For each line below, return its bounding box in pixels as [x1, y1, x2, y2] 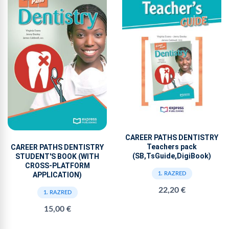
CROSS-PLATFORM [25, 162, 90, 170]
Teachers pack [147, 143, 197, 151]
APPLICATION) [33, 171, 82, 179]
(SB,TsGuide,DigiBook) [132, 152, 211, 161]
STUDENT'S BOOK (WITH [15, 152, 99, 161]
